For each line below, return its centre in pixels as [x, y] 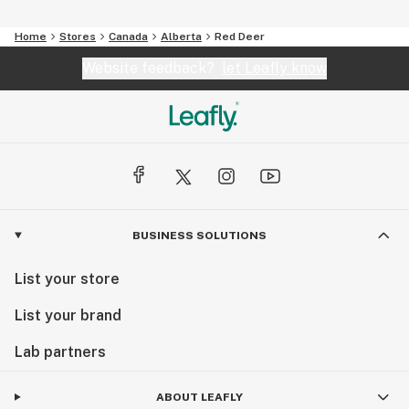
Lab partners [60, 351]
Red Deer [240, 36]
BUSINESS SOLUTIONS [199, 235]
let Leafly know [274, 68]
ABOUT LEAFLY [199, 397]
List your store [67, 278]
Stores [78, 36]
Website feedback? [152, 68]
